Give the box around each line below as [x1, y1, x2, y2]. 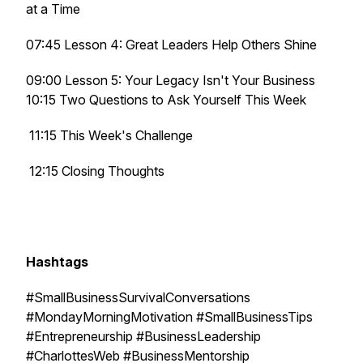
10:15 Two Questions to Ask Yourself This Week [26, 92, 306, 108]
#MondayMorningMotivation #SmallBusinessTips [26, 309, 313, 325]
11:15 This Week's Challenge [26, 127, 193, 143]
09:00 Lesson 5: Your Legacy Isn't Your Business [26, 72, 315, 88]
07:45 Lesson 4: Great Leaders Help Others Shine [26, 36, 320, 53]
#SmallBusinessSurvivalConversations [26, 289, 250, 305]
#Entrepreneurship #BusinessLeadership [26, 328, 261, 344]
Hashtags [26, 254, 88, 270]
